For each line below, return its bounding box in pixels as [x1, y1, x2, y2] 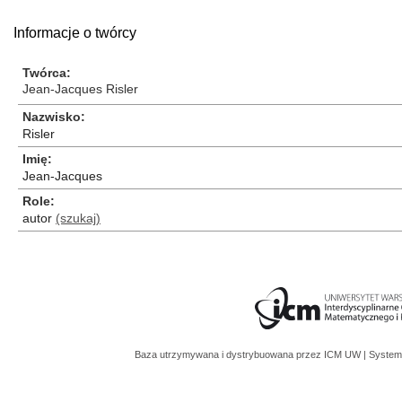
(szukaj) [56, 211, 100, 225]
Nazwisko [22, 109, 81, 124]
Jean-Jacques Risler [22, 82, 138, 96]
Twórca [22, 66, 66, 80]
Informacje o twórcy [13, 25, 136, 40]
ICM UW [324, 349, 363, 360]
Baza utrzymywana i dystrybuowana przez [135, 349, 324, 360]
